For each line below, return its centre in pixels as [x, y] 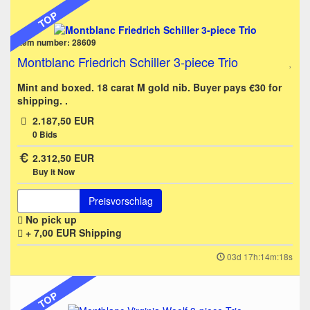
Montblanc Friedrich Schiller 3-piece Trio [128, 62]
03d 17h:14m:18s [260, 257]
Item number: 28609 [57, 43]
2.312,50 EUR [63, 158]
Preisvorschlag [121, 201]
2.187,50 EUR [63, 121]
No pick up [50, 220]
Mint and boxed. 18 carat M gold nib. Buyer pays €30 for [149, 88]
